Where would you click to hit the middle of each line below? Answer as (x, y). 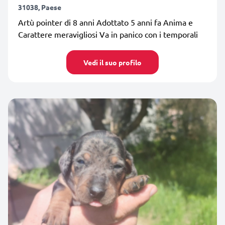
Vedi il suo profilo (113, 62)
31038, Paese (40, 7)
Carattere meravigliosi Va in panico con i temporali (108, 34)
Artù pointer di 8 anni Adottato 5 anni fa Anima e (105, 22)
